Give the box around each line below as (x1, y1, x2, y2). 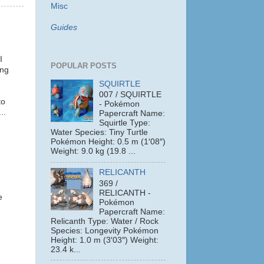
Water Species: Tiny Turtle (51, 128, 148, 137)
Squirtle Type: (99, 118, 151, 128)
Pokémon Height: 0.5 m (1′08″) (51, 137, 166, 147)
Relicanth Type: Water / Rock (51, 217, 159, 226)
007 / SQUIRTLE (99, 90, 162, 100)
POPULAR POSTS (51, 61, 117, 70)
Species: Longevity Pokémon (51, 226, 159, 235)
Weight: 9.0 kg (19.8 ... (51, 147, 136, 156)
